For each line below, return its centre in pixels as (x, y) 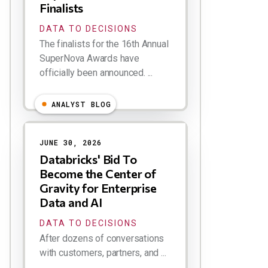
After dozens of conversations (102, 238)
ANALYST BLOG (81, 104)
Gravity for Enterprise (98, 188)
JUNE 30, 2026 (71, 142)
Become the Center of (98, 173)
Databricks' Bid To (88, 159)
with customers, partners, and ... (103, 253)
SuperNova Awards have (89, 58)
